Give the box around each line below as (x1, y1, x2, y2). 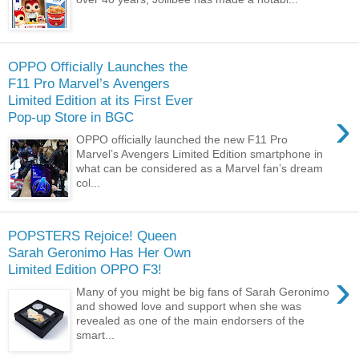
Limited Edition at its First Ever (8, 91, 193, 108)
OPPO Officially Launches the (8, 58, 188, 75)
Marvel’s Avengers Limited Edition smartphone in (76, 147, 324, 161)
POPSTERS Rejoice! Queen (8, 227, 176, 244)
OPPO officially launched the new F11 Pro (76, 133, 288, 147)
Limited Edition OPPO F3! (8, 260, 162, 277)
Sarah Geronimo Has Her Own (8, 244, 191, 260)
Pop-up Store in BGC (8, 108, 134, 125)
